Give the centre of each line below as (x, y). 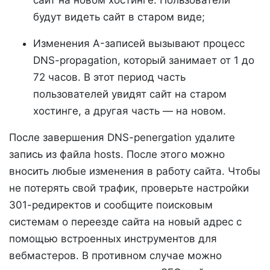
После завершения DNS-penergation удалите (122, 137)
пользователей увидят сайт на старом (130, 94)
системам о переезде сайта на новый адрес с (125, 221)
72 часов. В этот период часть (109, 77)
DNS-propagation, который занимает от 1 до (144, 60)
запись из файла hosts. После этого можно (117, 154)
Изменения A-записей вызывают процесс (139, 43)
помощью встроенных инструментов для (113, 238)
